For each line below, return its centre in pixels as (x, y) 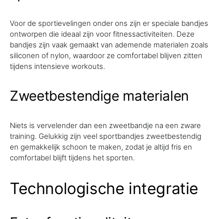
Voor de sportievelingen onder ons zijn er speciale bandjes (109, 23)
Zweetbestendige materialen (99, 96)
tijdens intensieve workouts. (57, 66)
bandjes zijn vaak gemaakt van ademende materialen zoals (109, 45)
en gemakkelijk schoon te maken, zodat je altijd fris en (101, 147)
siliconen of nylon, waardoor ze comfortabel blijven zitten (106, 55)
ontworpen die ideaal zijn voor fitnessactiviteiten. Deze (102, 34)
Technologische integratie (104, 188)
